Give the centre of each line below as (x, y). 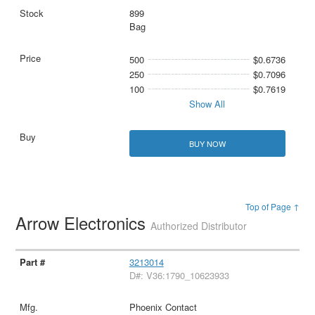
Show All (207, 104)
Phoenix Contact (163, 307)
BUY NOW (207, 143)
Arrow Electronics (83, 222)
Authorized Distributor (199, 225)
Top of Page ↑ (272, 206)
